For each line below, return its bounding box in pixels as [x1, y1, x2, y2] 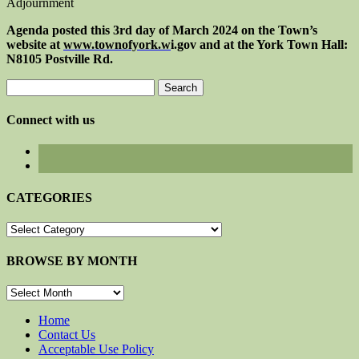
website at [6, 37, 63, 51]
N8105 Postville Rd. [6, 51, 113, 66]
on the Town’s [238, 22, 317, 37]
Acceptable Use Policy [38, 342, 154, 357]
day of [132, 22, 172, 37]
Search [6, 78, 40, 92]
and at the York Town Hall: [196, 37, 348, 51]
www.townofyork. [63, 37, 161, 51]
